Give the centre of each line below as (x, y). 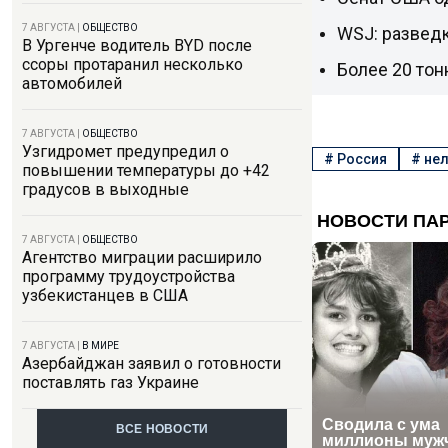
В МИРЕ (100, 345)
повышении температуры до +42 (146, 170)
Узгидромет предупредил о (125, 151)
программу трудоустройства (128, 276)
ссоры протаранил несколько (132, 64)
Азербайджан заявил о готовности (151, 363)
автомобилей (72, 83)
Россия (361, 158)
